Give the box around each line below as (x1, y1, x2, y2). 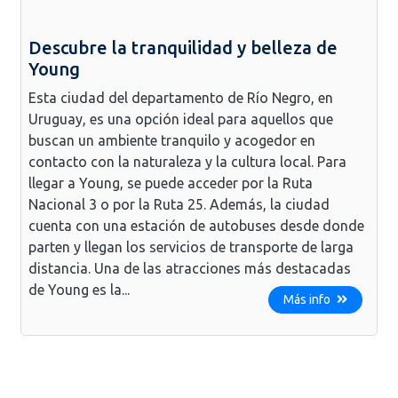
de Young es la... (28, 281, 130, 298)
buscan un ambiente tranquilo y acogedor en (28, 131, 315, 148)
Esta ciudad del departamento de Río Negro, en (28, 89, 333, 106)
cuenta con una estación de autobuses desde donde (28, 217, 364, 234)
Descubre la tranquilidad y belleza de (28, 36, 338, 58)
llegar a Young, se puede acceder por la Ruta (28, 174, 313, 191)
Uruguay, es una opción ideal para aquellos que (28, 110, 333, 127)
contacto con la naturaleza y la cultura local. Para (28, 153, 346, 170)
